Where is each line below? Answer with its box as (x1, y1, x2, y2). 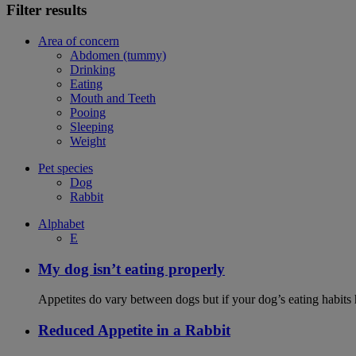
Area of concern (38, 33, 119, 48)
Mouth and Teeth (70, 91, 156, 105)
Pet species (38, 161, 93, 175)
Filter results (6, 2, 87, 19)
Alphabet (38, 216, 84, 230)
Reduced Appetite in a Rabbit (38, 322, 230, 339)
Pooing (70, 105, 106, 119)
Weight (70, 133, 106, 148)
